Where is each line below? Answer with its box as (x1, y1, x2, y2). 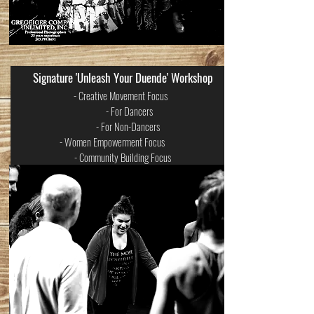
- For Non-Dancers (83, 118, 162, 134)
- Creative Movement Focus (74, 88, 172, 103)
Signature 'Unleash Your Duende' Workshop (32, 69, 213, 86)
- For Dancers (93, 103, 153, 118)
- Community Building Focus (74, 149, 171, 165)
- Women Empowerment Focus (60, 134, 186, 149)
